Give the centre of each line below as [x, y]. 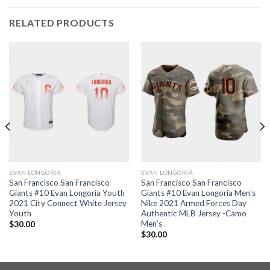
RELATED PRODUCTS [62, 22]
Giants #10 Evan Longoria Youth [67, 193]
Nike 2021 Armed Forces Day [193, 203]
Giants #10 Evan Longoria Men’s [198, 193]
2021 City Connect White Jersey [67, 203]
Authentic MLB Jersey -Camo [193, 213]
